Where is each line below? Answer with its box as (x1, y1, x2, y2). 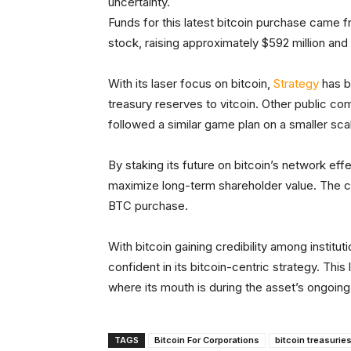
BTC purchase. (108, 198, 188, 214)
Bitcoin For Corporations (154, 335, 259, 346)
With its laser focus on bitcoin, (108, 76, 273, 92)
